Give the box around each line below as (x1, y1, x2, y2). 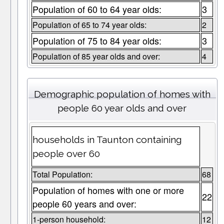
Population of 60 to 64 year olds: (32, 2, 161, 16)
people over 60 (32, 148, 100, 159)
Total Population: (32, 168, 92, 180)
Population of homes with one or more (32, 183, 184, 197)
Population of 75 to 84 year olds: (32, 34, 161, 47)
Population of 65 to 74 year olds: (32, 19, 146, 31)
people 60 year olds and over (57, 102, 187, 114)
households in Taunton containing (32, 134, 181, 145)
